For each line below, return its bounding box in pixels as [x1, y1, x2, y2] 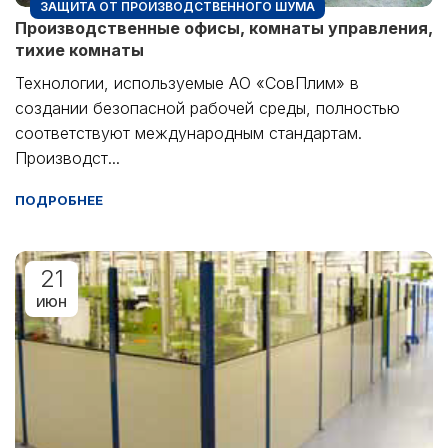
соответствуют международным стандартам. [15, 122, 362, 143]
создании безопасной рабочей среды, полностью [15, 97, 400, 118]
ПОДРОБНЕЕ [15, 191, 103, 208]
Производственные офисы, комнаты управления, [15, 17, 433, 38]
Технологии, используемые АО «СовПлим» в [15, 72, 359, 93]
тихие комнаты [15, 39, 144, 60]
